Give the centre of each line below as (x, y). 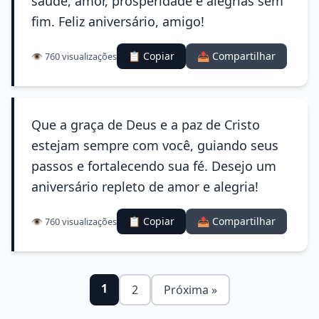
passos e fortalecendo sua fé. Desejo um (154, 166)
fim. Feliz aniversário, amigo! (118, 21)
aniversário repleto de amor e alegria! (145, 187)
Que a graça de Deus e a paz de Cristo (146, 125)
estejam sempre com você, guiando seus (155, 145)
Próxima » (190, 290)
